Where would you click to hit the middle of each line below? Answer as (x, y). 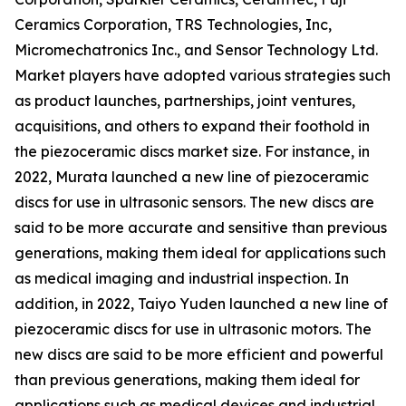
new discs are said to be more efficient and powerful (199, 355)
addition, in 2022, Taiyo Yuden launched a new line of (201, 304)
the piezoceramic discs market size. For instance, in (192, 152)
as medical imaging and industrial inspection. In (182, 279)
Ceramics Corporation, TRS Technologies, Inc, (173, 25)
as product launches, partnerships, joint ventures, (185, 101)
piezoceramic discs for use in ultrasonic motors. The (193, 329)
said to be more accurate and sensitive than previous (201, 228)
